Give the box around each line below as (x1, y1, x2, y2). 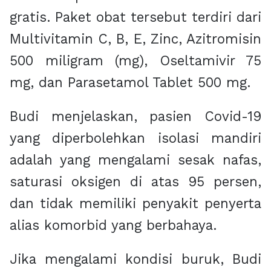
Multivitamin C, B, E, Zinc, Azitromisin (10, 31, 261, 47)
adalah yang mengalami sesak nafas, (10, 152, 261, 168)
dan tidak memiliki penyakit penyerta (10, 195, 261, 212)
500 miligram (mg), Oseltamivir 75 (10, 53, 261, 69)
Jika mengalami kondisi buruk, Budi (10, 251, 261, 267)
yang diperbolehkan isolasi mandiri (10, 130, 261, 146)
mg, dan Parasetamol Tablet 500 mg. (10, 74, 250, 91)
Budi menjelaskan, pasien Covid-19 (10, 108, 261, 125)
